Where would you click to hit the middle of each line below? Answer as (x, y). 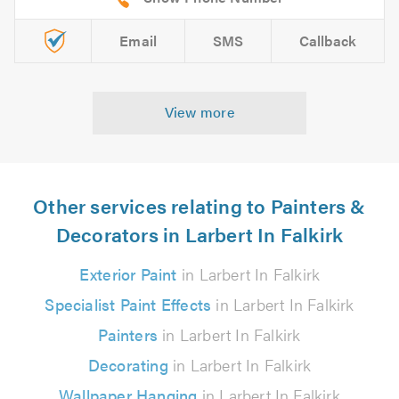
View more (199, 111)
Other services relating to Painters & (199, 205)
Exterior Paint (128, 273)
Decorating (128, 364)
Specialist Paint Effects (128, 304)
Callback (328, 40)
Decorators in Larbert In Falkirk (199, 233)
